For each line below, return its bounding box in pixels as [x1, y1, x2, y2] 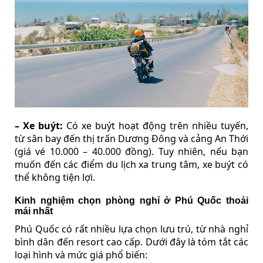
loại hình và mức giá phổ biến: [15, 248, 147, 261]
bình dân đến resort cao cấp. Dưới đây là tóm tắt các [15, 235, 248, 248]
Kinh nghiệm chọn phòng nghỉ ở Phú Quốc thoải [15, 195, 248, 205]
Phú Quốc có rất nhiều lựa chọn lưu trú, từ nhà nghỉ [15, 222, 248, 235]
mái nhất [15, 205, 53, 216]
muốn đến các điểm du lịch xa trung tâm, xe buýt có [15, 157, 248, 171]
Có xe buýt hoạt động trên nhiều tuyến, [63, 119, 248, 132]
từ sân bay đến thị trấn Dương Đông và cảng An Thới [15, 131, 248, 145]
